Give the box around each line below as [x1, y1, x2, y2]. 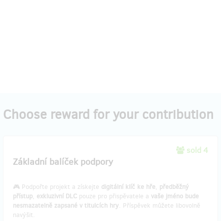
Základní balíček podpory [13, 156, 113, 168]
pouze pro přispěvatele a [77, 192, 151, 200]
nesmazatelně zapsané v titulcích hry [13, 201, 119, 210]
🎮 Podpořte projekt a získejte [13, 183, 101, 191]
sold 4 [186, 145, 208, 155]
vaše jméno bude [151, 192, 199, 200]
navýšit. [13, 211, 35, 219]
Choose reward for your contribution [3, 106, 214, 123]
